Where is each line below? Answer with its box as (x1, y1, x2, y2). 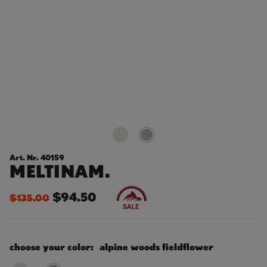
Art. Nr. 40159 (10, 154, 64, 162)
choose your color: (10, 242, 94, 252)
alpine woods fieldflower (100, 242, 213, 252)
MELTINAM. (10, 163, 111, 181)
